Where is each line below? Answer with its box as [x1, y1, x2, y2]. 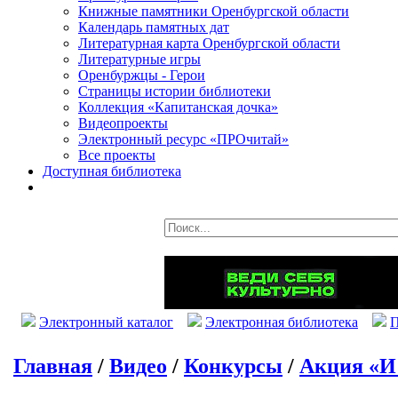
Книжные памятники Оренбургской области [78, 4, 349, 19]
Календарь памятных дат [78, 20, 229, 35]
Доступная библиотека [43, 163, 181, 179]
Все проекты [78, 147, 155, 163]
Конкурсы [184, 354, 283, 378]
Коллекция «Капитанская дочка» [78, 99, 278, 115]
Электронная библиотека [205, 314, 358, 330]
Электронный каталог [39, 314, 173, 330]
